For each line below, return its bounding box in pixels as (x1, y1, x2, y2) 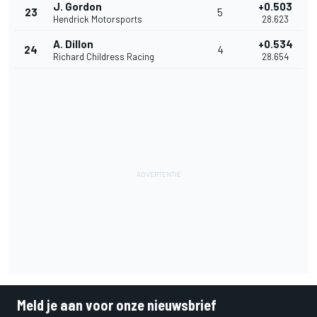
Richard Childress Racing (53, 51, 154, 63)
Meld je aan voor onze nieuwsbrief (17, 296, 217, 314)
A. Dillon (53, 38, 93, 51)
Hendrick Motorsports (53, 13, 142, 25)
